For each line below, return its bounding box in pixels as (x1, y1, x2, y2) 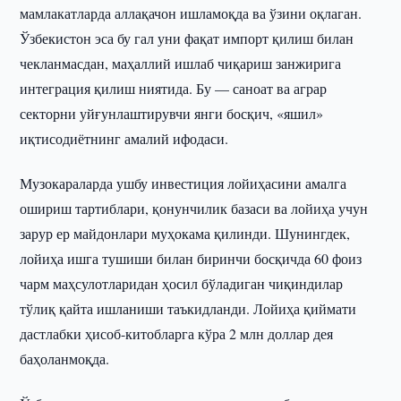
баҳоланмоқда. (20, 349, 110, 368)
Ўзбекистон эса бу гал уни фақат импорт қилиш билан (20, 29, 354, 47)
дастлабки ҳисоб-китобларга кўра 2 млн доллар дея (20, 324, 334, 343)
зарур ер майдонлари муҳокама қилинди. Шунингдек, (20, 224, 351, 243)
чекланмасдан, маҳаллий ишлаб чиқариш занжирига (20, 54, 342, 73)
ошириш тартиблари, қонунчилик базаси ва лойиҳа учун (20, 199, 369, 218)
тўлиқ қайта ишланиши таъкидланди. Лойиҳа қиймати (20, 299, 357, 318)
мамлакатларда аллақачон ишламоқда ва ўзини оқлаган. (20, 4, 363, 22)
